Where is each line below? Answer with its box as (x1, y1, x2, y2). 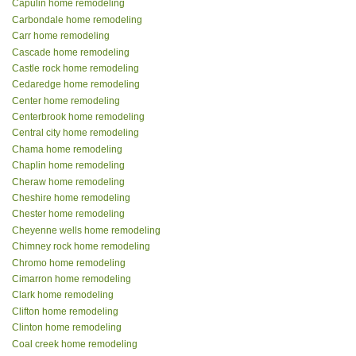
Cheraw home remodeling (12, 176, 125, 188)
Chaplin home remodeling (12, 160, 125, 172)
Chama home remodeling (12, 143, 122, 155)
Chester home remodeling (12, 208, 125, 220)
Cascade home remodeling (12, 46, 130, 58)
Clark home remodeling (12, 289, 114, 301)
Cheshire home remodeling (12, 192, 130, 204)
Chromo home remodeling (12, 257, 126, 269)
